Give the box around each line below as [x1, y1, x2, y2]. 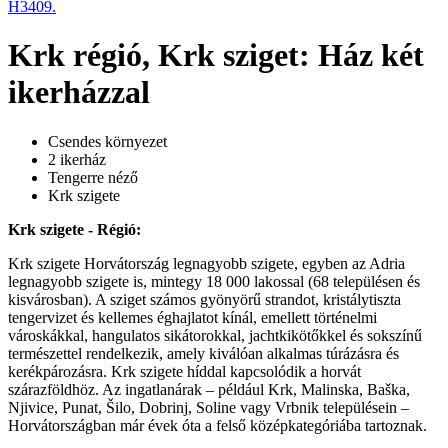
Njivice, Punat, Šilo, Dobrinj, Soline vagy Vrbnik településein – [8, 398, 409, 416]
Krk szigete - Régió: [8, 220, 141, 238]
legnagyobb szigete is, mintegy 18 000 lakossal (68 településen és [8, 272, 420, 290]
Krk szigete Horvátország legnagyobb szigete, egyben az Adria [8, 254, 405, 272]
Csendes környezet [48, 132, 167, 150]
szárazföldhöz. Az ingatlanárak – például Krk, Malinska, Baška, [8, 380, 410, 398]
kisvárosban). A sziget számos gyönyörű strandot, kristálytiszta [8, 290, 401, 308]
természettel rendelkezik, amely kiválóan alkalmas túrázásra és [8, 344, 399, 362]
